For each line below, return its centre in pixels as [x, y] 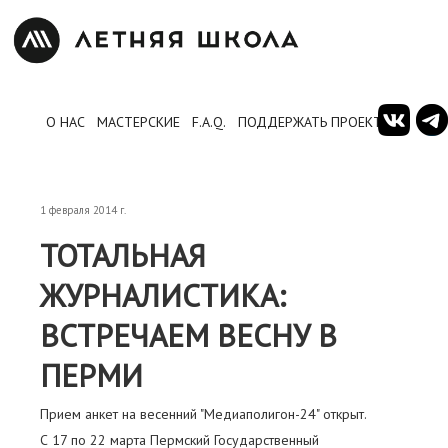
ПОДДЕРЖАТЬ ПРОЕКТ [310, 122]
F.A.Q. [209, 122]
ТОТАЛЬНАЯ [123, 255]
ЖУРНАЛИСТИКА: [163, 295]
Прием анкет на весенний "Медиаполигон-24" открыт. [203, 414]
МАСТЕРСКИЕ [138, 122]
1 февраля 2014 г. [83, 210]
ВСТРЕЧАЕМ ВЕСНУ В [188, 335]
